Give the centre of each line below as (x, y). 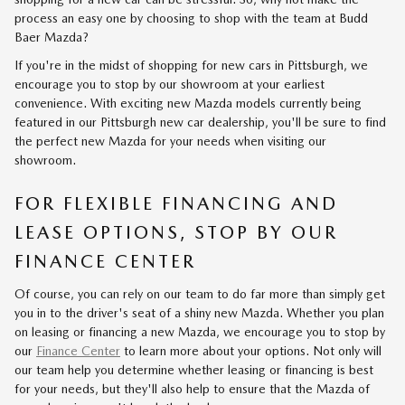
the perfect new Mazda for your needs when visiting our (170, 141)
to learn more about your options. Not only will (251, 351)
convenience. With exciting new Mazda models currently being (188, 103)
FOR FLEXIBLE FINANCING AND (176, 203)
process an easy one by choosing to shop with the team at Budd (191, 18)
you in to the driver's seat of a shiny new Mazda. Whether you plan (199, 313)
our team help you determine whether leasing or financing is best (194, 370)
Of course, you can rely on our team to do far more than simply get (200, 294)
